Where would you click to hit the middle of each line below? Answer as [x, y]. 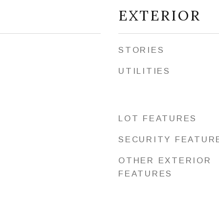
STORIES [142, 50]
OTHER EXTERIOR [165, 161]
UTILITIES [144, 71]
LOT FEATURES [158, 119]
